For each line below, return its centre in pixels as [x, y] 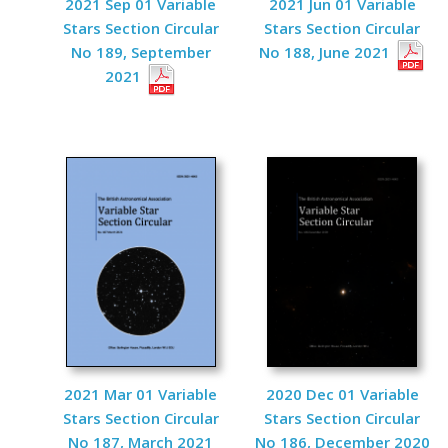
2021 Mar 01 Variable [141, 394]
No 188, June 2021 [326, 52]
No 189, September [140, 52]
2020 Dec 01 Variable [342, 394]
